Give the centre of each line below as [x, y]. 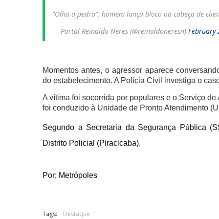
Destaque [77, 214]
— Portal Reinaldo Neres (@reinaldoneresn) [120, 31]
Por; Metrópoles [70, 175]
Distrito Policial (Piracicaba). [92, 143]
